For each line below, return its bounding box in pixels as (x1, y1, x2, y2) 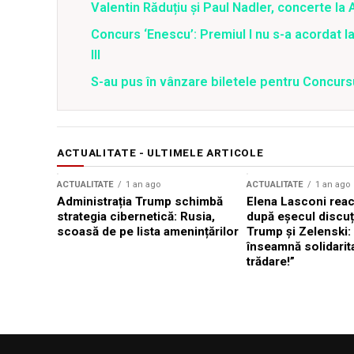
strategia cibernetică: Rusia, (57, 209, 215, 224)
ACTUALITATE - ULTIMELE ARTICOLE (57, 147, 264, 160)
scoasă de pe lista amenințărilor (57, 224, 239, 239)
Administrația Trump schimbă (57, 194, 223, 209)
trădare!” (247, 254, 295, 269)
